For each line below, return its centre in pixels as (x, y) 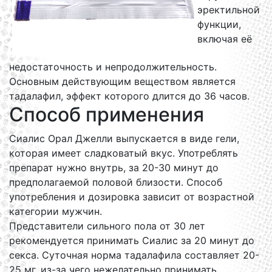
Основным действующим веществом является (122, 81)
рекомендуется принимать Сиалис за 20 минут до (132, 240)
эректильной (229, 10)
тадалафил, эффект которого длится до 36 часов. (129, 96)
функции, (219, 24)
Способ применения (107, 114)
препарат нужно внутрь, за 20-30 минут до (114, 168)
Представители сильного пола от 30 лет (107, 226)
